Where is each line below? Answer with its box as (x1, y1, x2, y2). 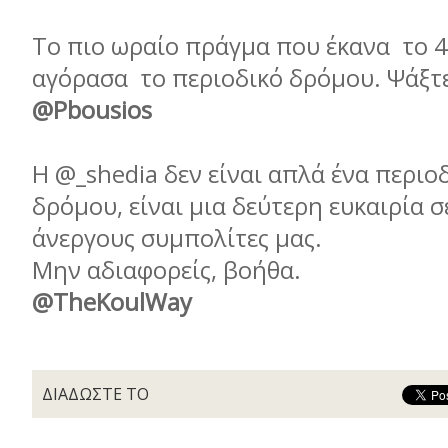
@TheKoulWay (32, 286, 192, 318)
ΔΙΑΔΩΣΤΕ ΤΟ (42, 383, 149, 405)
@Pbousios (32, 94, 164, 126)
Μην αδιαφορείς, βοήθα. (32, 254, 307, 286)
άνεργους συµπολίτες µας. (32, 222, 328, 254)
